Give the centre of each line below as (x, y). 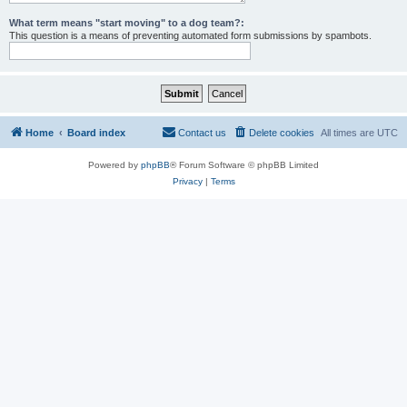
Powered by (114, 165)
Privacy (187, 181)
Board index (96, 133)
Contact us (202, 133)
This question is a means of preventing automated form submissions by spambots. (190, 35)
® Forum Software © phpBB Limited (244, 165)
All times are (349, 133)
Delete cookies (282, 133)
